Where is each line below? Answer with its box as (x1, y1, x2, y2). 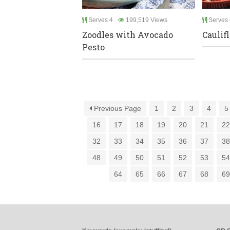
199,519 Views (124, 16, 167, 24)
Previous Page (92, 104, 142, 113)
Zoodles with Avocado (82, 29, 173, 41)
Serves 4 (87, 16, 113, 24)
